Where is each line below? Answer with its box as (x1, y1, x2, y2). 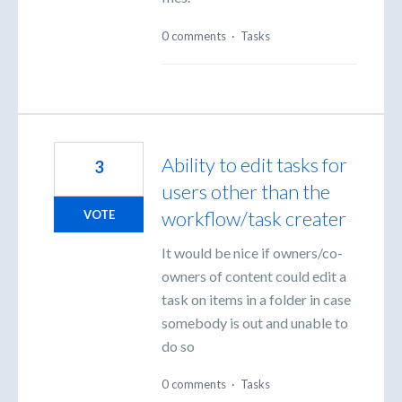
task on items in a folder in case (162, 290, 351, 308)
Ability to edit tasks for (162, 152, 347, 177)
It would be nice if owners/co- (162, 243, 343, 261)
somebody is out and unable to (162, 313, 348, 331)
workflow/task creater (162, 205, 346, 231)
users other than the (162, 179, 330, 204)
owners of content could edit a (162, 267, 346, 284)
